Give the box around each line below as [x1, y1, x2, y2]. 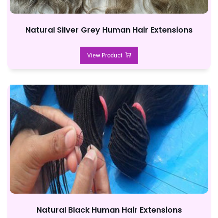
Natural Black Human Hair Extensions [36, 204, 182, 216]
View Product [87, 51, 123, 60]
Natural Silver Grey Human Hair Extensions [25, 24, 193, 36]
